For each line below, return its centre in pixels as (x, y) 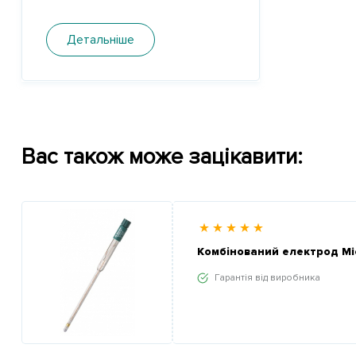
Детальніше (101, 40)
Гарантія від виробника (267, 278)
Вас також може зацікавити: (162, 157)
